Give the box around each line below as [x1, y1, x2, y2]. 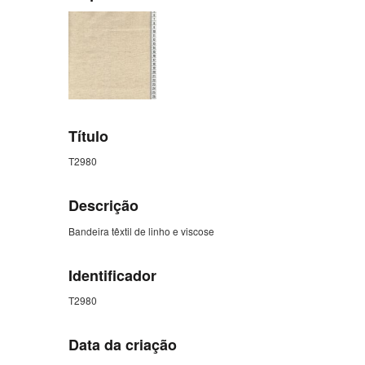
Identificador [68, 264, 156, 286]
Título [68, 125, 108, 147]
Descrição [68, 195, 139, 217]
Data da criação [68, 334, 177, 356]
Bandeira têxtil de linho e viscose [68, 223, 214, 238]
